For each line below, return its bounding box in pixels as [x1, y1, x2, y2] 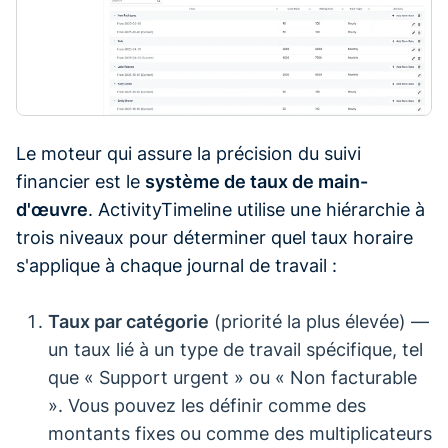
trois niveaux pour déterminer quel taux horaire [16, 226, 413, 248]
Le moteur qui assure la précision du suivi [16, 142, 361, 164]
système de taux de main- [145, 170, 368, 192]
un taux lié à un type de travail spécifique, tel [48, 338, 423, 360]
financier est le [16, 170, 145, 192]
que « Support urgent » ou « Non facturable [48, 366, 417, 388]
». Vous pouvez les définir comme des [48, 394, 366, 416]
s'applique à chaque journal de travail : [16, 254, 337, 276]
